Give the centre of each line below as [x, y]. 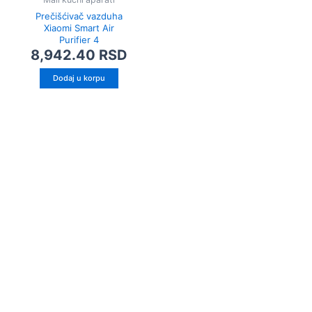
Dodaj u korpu [79, 78]
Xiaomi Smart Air [79, 28]
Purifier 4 [79, 39]
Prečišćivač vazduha [79, 16]
